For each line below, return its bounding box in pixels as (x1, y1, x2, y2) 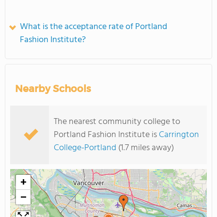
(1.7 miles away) (116, 141, 174, 155)
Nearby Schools (15, 83, 91, 94)
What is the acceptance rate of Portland (20, 20, 167, 34)
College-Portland (54, 141, 116, 155)
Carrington (159, 128, 199, 142)
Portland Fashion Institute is (54, 128, 159, 142)
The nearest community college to (54, 115, 180, 129)
